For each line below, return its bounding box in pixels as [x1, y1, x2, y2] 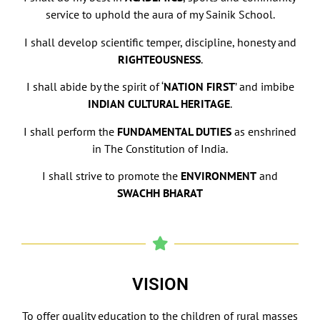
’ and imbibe [234, 79, 294, 94]
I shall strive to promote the [42, 168, 181, 183]
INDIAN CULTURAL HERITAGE [88, 96, 230, 111]
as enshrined [231, 124, 296, 139]
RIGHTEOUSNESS [117, 51, 201, 66]
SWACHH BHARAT [117, 185, 203, 200]
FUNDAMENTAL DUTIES [117, 124, 231, 139]
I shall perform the [24, 124, 117, 139]
